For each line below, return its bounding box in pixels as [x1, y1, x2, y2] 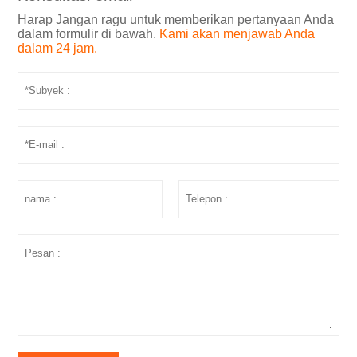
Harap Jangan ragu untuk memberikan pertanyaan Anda [18, 12, 335, 26]
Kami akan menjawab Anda [159, 26, 316, 41]
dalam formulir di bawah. [18, 26, 160, 41]
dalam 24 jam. [18, 41, 98, 55]
